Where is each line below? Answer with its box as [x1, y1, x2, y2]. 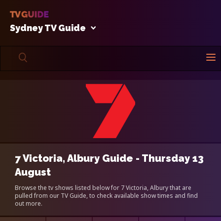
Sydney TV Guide [10, 22, 86, 33]
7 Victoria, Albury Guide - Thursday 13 [15, 152, 204, 164]
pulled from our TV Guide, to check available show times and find [15, 191, 198, 200]
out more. [15, 199, 42, 208]
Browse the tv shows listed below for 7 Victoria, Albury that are [15, 183, 191, 192]
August [15, 166, 51, 178]
